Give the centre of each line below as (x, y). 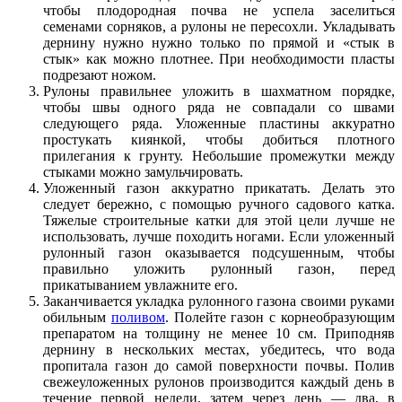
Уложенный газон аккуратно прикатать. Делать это (219, 188)
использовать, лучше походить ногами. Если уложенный (219, 237)
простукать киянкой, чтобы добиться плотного (219, 140)
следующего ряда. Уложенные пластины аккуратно (219, 124)
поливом (138, 318)
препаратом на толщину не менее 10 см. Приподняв (219, 334)
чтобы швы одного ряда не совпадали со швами (219, 108)
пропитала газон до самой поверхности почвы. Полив (219, 366)
